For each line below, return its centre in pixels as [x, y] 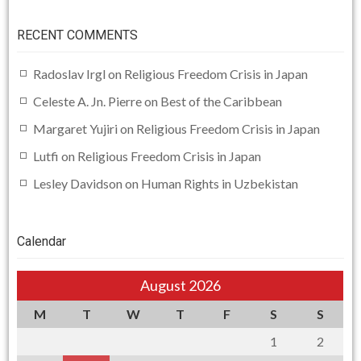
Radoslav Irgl [70, 73]
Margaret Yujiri [76, 128]
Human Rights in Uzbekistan [220, 183]
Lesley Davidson [78, 183]
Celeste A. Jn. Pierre [88, 101]
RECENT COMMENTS [78, 35]
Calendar [42, 241]
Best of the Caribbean [222, 101]
